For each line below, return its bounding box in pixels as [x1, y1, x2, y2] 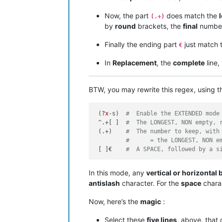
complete [173, 58, 205, 67]
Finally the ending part [105, 40, 179, 49]
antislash [89, 178, 120, 187]
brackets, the [136, 22, 183, 31]
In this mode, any [89, 168, 146, 177]
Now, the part [105, 11, 151, 20]
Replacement [112, 58, 157, 67]
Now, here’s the [89, 197, 140, 206]
